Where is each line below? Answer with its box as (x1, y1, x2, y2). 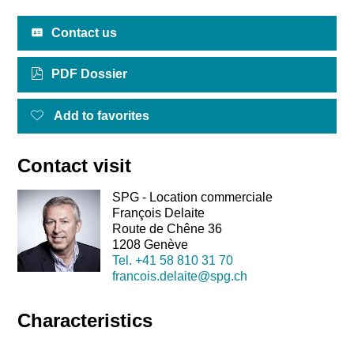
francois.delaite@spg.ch (111, 269, 247, 284)
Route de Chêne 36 (111, 222, 222, 236)
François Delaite (111, 206, 205, 220)
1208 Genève (111, 238, 188, 252)
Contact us (51, 26, 118, 40)
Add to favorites (54, 108, 150, 122)
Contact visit (17, 155, 132, 177)
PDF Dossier (51, 67, 128, 81)
